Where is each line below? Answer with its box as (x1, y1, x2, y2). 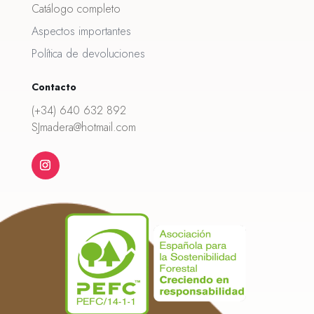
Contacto (31, 79, 76, 94)
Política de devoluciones (31, 45, 145, 62)
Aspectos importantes (31, 22, 131, 39)
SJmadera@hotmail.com (31, 118, 136, 135)
